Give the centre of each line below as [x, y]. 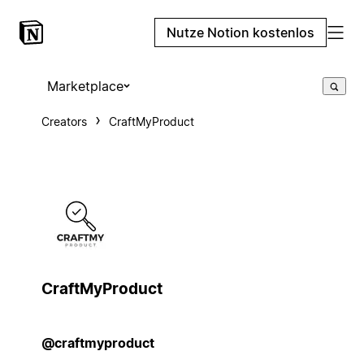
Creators [64, 121]
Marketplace [85, 86]
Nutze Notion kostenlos [240, 32]
